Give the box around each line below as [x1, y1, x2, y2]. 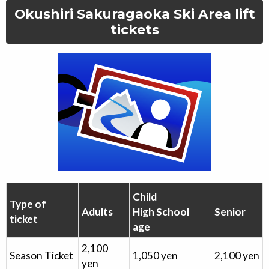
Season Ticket [10, 249, 73, 262]
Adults [82, 205, 113, 219]
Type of [10, 198, 46, 211]
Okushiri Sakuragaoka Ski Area [14, 5, 231, 22]
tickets [110, 21, 159, 37]
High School [133, 205, 189, 219]
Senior [214, 205, 246, 219]
